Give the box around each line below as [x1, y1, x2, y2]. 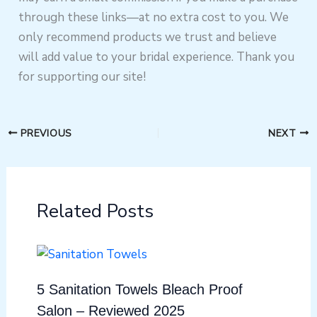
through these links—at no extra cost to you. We [18, 8, 289, 25]
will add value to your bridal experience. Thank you [18, 48, 295, 65]
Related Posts [36, 199, 154, 224]
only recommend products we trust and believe [18, 28, 277, 45]
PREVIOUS [17, 126, 72, 140]
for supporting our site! [18, 68, 146, 85]
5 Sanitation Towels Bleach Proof [36, 281, 243, 297]
